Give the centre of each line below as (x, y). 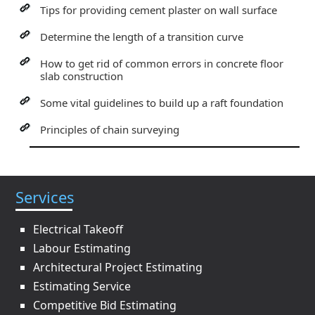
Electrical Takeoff (78, 229)
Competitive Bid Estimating (105, 305)
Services (45, 197)
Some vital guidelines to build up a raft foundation (162, 103)
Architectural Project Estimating (118, 267)
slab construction (82, 76)
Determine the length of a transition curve (142, 37)
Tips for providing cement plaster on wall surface (159, 10)
